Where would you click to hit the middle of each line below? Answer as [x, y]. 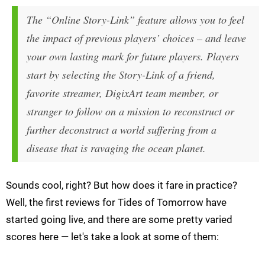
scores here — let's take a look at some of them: [112, 237]
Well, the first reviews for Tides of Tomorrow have [116, 203]
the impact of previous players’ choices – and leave [136, 38]
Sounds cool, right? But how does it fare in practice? [122, 185]
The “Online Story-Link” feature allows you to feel [135, 20]
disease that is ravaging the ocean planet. [116, 148]
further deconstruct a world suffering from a [122, 130]
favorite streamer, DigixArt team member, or [122, 93]
